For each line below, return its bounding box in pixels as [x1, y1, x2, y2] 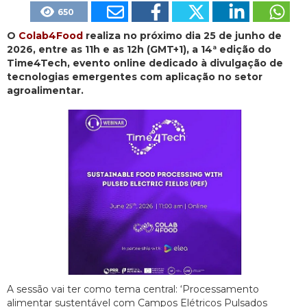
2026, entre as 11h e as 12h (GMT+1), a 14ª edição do [7, 42, 271, 56]
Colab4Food [19, 29, 83, 42]
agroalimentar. [7, 84, 84, 97]
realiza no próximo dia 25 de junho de [83, 29, 282, 42]
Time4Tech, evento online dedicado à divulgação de [7, 56, 283, 69]
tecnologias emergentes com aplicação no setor [7, 70, 262, 83]
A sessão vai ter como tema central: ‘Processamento [7, 282, 259, 295]
